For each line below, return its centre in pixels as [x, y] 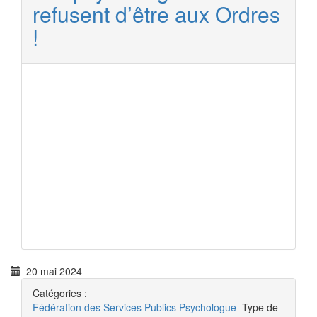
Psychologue [208, 307]
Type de [260, 307]
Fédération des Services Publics [104, 307]
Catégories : [60, 293]
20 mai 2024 [51, 271]
